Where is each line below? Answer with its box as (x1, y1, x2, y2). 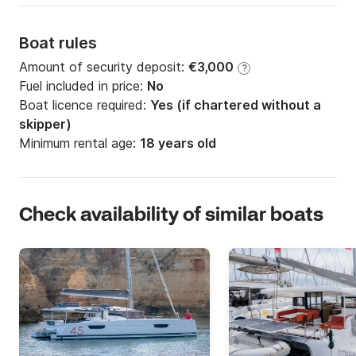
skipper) (19, 116, 72, 133)
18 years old (140, 135, 216, 152)
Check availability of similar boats (19, 203, 323, 229)
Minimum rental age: (19, 135, 140, 152)
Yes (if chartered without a (150, 97, 321, 114)
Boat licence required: (19, 97, 150, 114)
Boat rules (19, 33, 97, 53)
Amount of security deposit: (19, 59, 188, 75)
